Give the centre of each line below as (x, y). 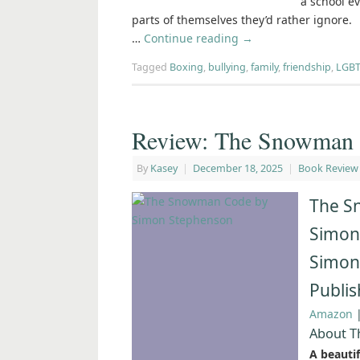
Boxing (186, 67)
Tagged (151, 67)
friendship (307, 67)
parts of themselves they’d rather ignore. (242, 20)
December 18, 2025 (238, 169)
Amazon (331, 314)
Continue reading (193, 39)
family (264, 67)
